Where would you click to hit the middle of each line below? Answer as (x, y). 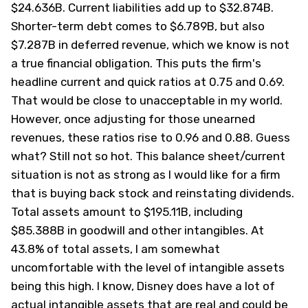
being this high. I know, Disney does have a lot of (143, 286)
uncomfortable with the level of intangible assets (148, 267)
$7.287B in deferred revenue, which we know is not (150, 45)
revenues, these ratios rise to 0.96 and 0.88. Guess (151, 137)
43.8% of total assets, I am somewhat (115, 249)
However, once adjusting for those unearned (133, 119)
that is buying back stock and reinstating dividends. (153, 193)
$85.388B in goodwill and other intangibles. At (137, 230)
